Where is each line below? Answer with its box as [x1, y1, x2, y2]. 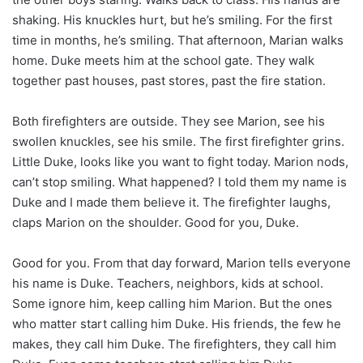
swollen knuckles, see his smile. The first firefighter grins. [12, 133, 344, 149]
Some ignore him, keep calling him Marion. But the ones [12, 295, 332, 311]
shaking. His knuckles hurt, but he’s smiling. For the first [12, 11, 332, 28]
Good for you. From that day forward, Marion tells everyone [12, 254, 351, 271]
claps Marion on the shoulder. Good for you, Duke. [12, 214, 299, 230]
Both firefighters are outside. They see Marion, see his [12, 113, 325, 129]
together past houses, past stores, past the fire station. [12, 72, 326, 88]
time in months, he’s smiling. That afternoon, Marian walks [12, 32, 344, 48]
